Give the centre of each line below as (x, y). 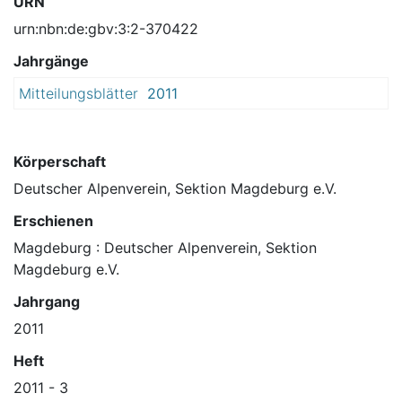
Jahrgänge (51, 61)
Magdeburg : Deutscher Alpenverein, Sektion (165, 248)
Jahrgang (47, 302)
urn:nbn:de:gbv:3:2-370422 (106, 29)
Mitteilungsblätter (79, 94)
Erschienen (53, 221)
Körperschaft (60, 162)
